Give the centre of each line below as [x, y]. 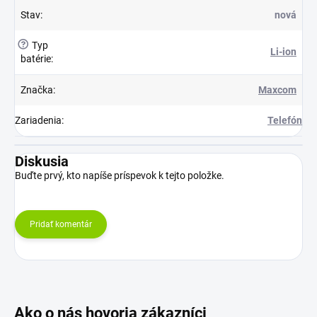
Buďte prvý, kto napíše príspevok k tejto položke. [120, 175]
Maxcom [277, 90]
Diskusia [42, 161]
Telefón [285, 120]
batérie [36, 58]
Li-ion [283, 51]
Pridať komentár [61, 224]
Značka [37, 90]
